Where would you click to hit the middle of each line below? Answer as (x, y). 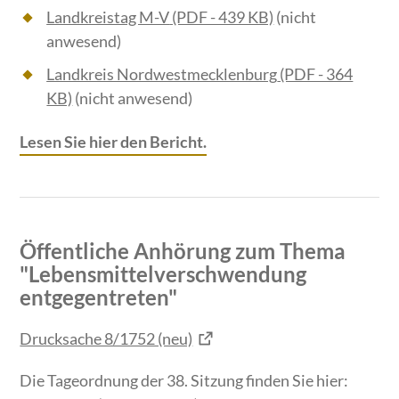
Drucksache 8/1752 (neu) (106, 339)
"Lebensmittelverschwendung (163, 274)
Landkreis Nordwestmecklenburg (162, 74)
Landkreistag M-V (108, 17)
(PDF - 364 (315, 74)
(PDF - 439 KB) (222, 17)
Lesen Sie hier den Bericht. (114, 142)
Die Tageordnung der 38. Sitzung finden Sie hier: (184, 381)
